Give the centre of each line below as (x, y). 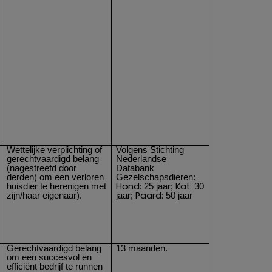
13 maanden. (142, 248)
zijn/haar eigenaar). (45, 195)
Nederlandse (141, 159)
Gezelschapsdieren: (156, 177)
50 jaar (178, 195)
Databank (135, 168)
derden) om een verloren (56, 177)
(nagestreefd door (42, 168)
